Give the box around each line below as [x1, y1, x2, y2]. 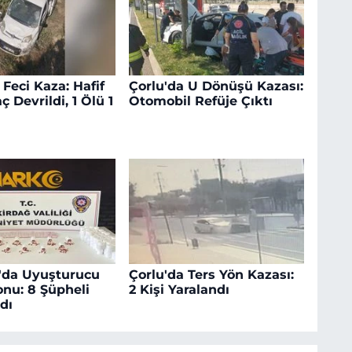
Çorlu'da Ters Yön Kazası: [128, 266, 294, 282]
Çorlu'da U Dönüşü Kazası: [128, 79, 303, 94]
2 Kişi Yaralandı [128, 281, 229, 297]
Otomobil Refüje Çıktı [128, 93, 273, 109]
